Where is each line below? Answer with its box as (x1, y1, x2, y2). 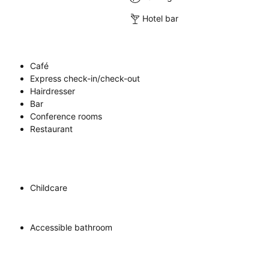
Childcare (30, 182, 67, 193)
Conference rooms (30, 110, 102, 121)
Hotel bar (142, 13, 179, 24)
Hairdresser (30, 85, 75, 96)
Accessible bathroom (30, 222, 112, 232)
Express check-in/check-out (30, 73, 140, 83)
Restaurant (30, 123, 73, 134)
